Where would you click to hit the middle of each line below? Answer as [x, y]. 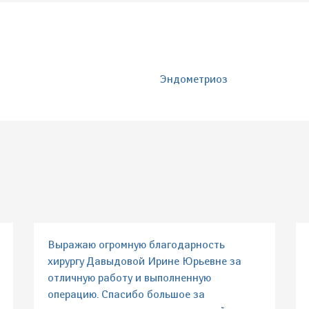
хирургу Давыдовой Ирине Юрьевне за [144, 261]
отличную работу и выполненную [129, 278]
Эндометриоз [194, 79]
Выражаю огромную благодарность [136, 245]
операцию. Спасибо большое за [126, 295]
